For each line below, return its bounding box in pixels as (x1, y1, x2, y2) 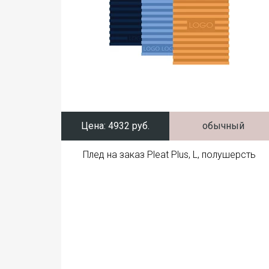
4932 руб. (106, 120, 150, 131)
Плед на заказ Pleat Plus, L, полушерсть (83, 149, 256, 160)
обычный (202, 120, 244, 131)
